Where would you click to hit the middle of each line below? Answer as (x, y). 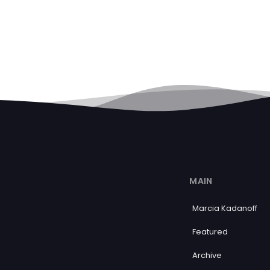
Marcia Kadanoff (225, 208)
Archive (207, 255)
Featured (210, 232)
